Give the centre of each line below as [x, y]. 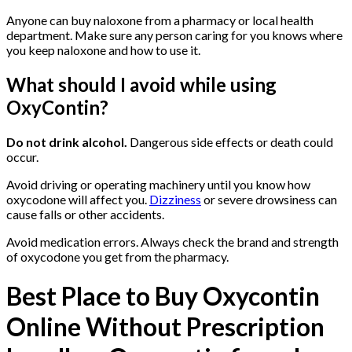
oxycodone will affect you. [78, 199]
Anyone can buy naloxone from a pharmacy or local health [160, 20]
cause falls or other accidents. [85, 214]
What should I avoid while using [141, 84]
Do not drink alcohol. [67, 141]
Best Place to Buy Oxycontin [163, 296]
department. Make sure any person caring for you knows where [174, 35]
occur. [22, 156]
